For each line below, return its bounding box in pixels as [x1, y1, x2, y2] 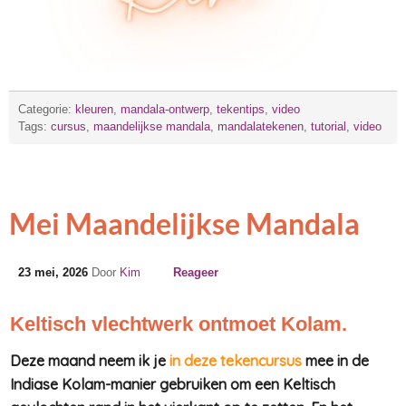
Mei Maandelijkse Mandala [9, 207, 360, 242]
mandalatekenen [217, 120, 304, 134]
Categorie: [18, 102, 75, 117]
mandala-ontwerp [121, 102, 209, 117]
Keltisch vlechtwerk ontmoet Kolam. [10, 313, 347, 336]
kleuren [75, 102, 113, 117]
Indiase [10, 375, 62, 394]
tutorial [311, 120, 346, 134]
